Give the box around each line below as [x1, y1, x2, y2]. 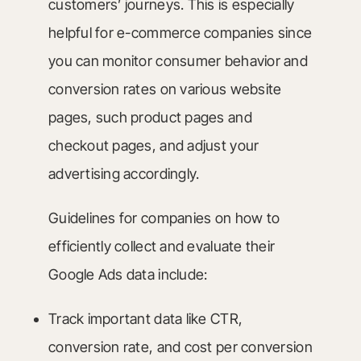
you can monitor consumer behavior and [48, 52, 308, 69]
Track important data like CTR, [48, 310, 243, 327]
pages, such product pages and [48, 109, 252, 126]
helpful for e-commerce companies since [48, 24, 313, 41]
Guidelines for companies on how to [48, 210, 280, 226]
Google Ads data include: [48, 266, 208, 283]
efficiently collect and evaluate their [48, 238, 276, 255]
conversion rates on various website [48, 81, 282, 98]
